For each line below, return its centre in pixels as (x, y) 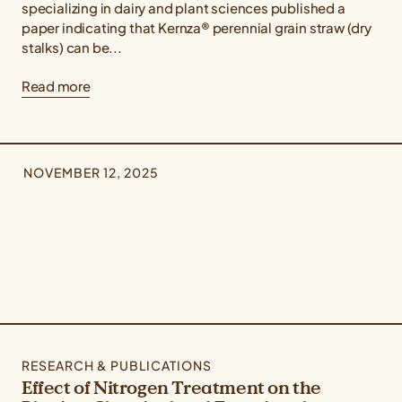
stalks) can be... (72, 48)
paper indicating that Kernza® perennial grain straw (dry (197, 28)
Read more (56, 86)
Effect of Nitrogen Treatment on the (172, 388)
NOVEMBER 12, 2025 (91, 173)
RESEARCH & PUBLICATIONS (117, 366)
